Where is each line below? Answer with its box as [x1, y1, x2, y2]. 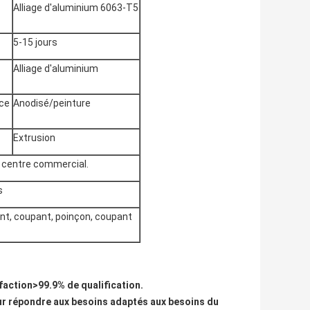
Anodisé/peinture [13, 98, 91, 109]
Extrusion [13, 132, 55, 144]
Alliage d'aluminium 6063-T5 [13, 2, 138, 14]
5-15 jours [13, 37, 57, 48]
